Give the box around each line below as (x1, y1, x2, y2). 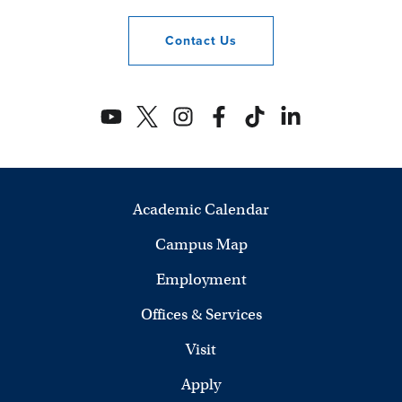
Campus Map (154, 234, 248, 254)
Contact (165, 31, 221, 50)
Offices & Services (140, 304, 262, 324)
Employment (155, 269, 247, 289)
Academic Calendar (133, 199, 269, 219)
